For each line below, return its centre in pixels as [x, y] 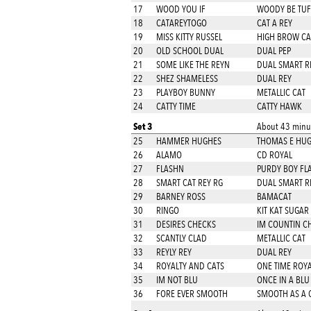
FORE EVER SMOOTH [192, 294]
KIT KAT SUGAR [283, 210]
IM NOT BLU [177, 280]
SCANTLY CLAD [181, 238]
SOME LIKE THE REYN [193, 65]
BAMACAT [274, 196]
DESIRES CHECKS [186, 224]
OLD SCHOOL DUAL [190, 51]
